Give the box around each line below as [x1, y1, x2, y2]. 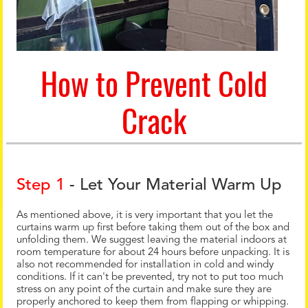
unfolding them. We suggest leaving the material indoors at [16, 235, 287, 246]
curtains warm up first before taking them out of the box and [16, 223, 289, 234]
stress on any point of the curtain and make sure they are [16, 285, 272, 296]
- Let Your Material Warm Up [65, 177, 282, 195]
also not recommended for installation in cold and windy [16, 260, 274, 271]
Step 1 [16, 177, 65, 195]
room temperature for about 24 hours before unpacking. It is [16, 247, 289, 258]
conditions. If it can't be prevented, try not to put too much [16, 272, 283, 283]
